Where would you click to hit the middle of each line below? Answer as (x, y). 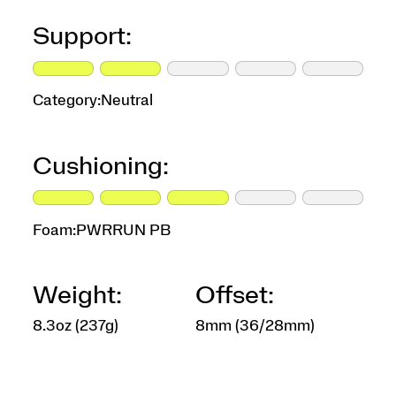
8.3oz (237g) (75, 325)
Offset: (234, 297)
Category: (66, 101)
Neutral (126, 101)
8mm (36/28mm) (255, 325)
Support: (82, 38)
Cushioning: (100, 167)
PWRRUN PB (123, 230)
